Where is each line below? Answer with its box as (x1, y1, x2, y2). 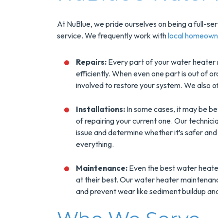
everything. (76, 139, 114, 149)
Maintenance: (76, 163, 127, 173)
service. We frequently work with (57, 31, 168, 40)
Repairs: (76, 57, 108, 67)
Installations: (76, 104, 127, 114)
